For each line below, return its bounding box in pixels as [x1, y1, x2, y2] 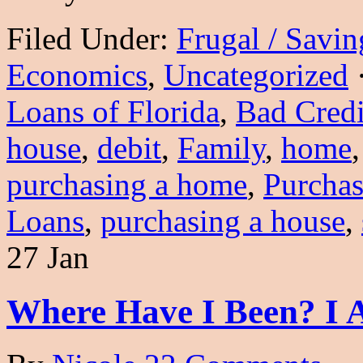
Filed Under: [6, 20, 177, 56]
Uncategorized [164, 57, 348, 92]
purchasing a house [100, 203, 345, 238]
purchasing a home [6, 166, 247, 202]
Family [177, 130, 265, 165]
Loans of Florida [6, 93, 220, 129]
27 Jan [6, 239, 89, 275]
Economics [6, 57, 147, 92]
